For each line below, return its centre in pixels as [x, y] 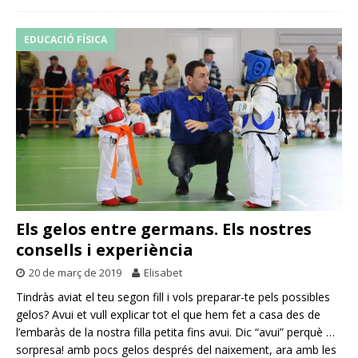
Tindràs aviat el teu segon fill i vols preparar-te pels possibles [173, 297]
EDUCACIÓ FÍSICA [66, 39]
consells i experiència [105, 250]
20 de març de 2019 [75, 273]
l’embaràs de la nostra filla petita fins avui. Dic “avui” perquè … [175, 332]
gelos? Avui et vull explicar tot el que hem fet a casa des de [168, 315]
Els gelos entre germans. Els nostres [164, 229]
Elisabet [163, 273]
